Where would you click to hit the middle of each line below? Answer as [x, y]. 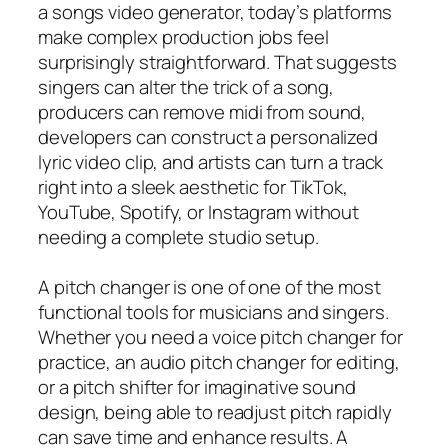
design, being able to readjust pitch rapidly [215, 411]
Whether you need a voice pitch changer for [220, 336]
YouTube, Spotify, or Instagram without [199, 211]
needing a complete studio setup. [178, 236]
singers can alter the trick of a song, [186, 86]
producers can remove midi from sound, [202, 111]
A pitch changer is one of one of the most [209, 286]
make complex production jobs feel [183, 36]
